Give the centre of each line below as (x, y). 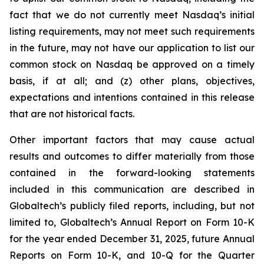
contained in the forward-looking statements (132, 172)
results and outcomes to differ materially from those (132, 156)
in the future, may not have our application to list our (132, 47)
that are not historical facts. (72, 113)
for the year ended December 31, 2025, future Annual (132, 238)
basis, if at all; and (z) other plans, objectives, (132, 80)
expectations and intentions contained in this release (132, 97)
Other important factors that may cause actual (132, 139)
